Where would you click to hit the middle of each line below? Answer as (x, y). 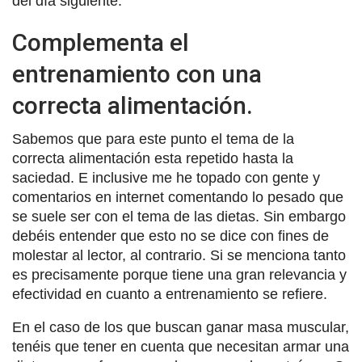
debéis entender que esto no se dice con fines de (170, 236)
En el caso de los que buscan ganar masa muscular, (181, 327)
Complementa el (101, 42)
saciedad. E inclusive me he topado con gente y (166, 177)
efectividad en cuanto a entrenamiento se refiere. (170, 294)
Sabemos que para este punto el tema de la (153, 139)
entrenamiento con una (137, 74)
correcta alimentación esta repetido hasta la (153, 158)
